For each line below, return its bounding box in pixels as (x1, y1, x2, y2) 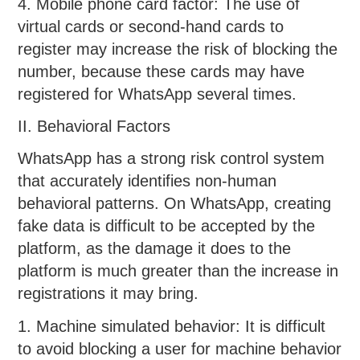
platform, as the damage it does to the (18, 239, 292, 258)
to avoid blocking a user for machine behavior (18, 339, 342, 358)
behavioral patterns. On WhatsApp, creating (18, 194, 332, 213)
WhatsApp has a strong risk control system (18, 149, 325, 168)
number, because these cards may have (18, 63, 305, 81)
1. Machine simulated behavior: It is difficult (18, 317, 326, 335)
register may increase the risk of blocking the (18, 40, 338, 59)
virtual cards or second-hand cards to (18, 18, 284, 36)
